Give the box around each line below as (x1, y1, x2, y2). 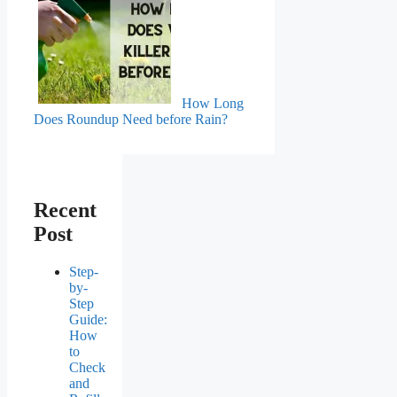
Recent (34, 198, 97, 222)
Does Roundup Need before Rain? (34, 112, 228, 128)
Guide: (69, 311, 107, 327)
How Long (182, 96, 244, 112)
